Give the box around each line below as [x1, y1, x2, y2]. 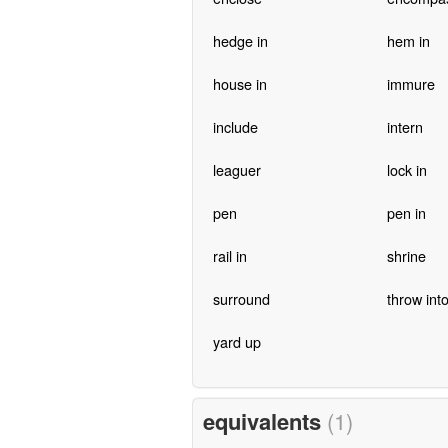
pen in [386, 201, 426, 223]
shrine [386, 244, 426, 266]
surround [212, 287, 270, 309]
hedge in [212, 29, 268, 51]
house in [212, 72, 267, 94]
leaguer [212, 158, 261, 180]
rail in [212, 244, 247, 266]
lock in [386, 158, 427, 180]
